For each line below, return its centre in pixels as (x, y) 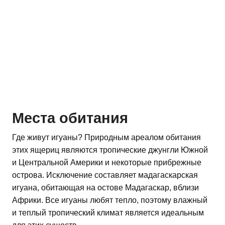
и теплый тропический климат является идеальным (108, 213)
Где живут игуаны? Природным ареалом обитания (106, 138)
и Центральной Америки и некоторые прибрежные (107, 163)
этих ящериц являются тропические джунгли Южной (110, 150)
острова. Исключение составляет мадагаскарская (105, 175)
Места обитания (70, 118)
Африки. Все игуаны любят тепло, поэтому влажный (110, 200)
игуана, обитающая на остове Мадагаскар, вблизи (105, 188)
